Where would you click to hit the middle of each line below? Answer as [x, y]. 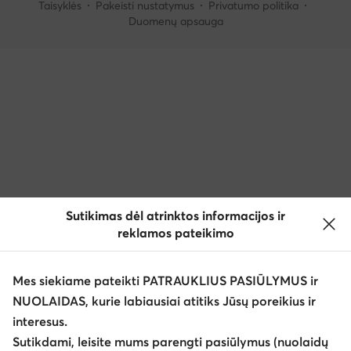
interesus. [40, 321]
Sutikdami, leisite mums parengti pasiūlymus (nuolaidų [170, 342]
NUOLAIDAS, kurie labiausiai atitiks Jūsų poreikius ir [164, 301]
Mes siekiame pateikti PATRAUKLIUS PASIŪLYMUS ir [165, 280]
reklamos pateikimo [175, 233]
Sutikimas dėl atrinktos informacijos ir [175, 215]
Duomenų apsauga [175, 21]
